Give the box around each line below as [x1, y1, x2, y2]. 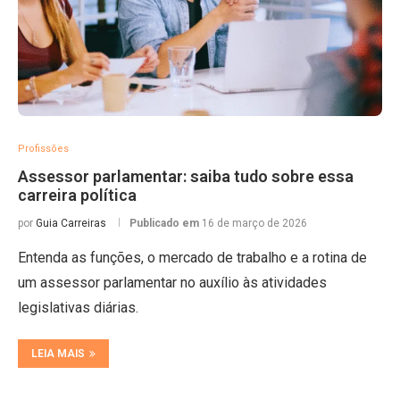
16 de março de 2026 [202, 217, 307, 229]
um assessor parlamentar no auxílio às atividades [18, 274, 327, 291]
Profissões [18, 143, 69, 154]
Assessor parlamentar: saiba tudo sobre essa [18, 167, 354, 186]
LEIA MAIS [31, 347, 85, 360]
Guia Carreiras [36, 217, 106, 229]
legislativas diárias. [18, 299, 138, 316]
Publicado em [129, 217, 202, 229]
